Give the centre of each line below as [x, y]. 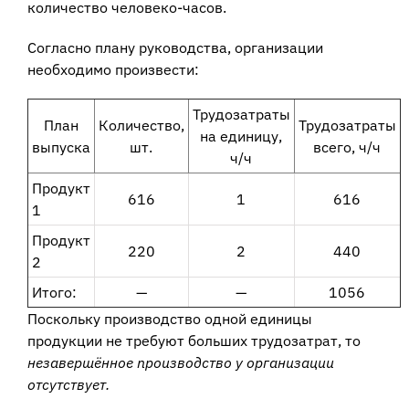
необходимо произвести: [113, 70]
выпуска [61, 147]
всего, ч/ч [347, 147]
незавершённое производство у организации [180, 363]
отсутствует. [68, 385]
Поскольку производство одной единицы [169, 319]
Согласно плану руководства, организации [175, 48]
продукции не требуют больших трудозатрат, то [194, 341]
